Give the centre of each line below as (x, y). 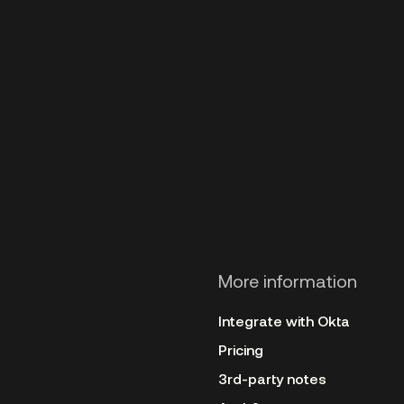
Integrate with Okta (284, 321)
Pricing (241, 349)
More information (288, 280)
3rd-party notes (272, 378)
